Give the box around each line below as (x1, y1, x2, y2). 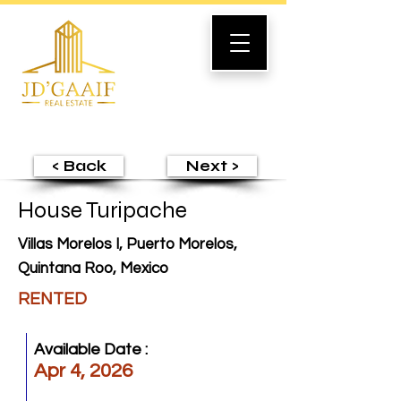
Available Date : (34, 341, 148, 358)
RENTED (18, 290, 87, 308)
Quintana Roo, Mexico (18, 260, 168, 277)
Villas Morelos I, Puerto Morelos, (18, 236, 237, 252)
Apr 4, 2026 (34, 361, 132, 381)
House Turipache (18, 197, 187, 224)
